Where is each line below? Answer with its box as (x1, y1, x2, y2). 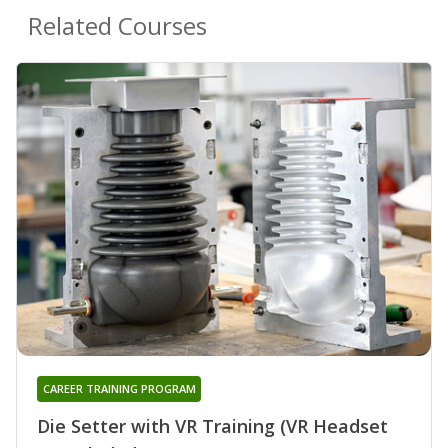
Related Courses (28, 8, 207, 42)
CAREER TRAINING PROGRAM (42, 381, 196, 397)
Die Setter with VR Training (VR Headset (37, 414, 388, 439)
